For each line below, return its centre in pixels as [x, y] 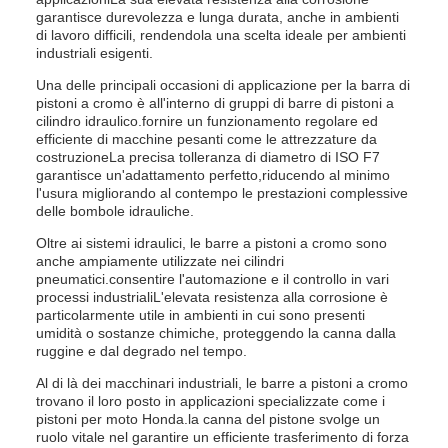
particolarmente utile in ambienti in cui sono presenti [200, 315]
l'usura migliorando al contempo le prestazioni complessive [222, 193]
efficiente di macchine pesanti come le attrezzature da [206, 139]
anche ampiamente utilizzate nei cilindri [160, 261]
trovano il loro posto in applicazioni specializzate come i [210, 401]
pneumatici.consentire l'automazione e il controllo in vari [212, 279]
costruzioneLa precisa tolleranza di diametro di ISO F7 [208, 157]
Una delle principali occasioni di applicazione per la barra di [223, 85]
